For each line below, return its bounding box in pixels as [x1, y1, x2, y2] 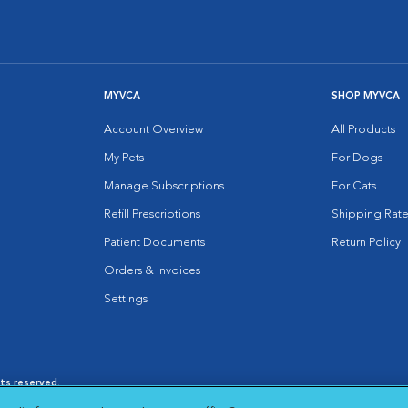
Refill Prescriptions [104, 209, 200, 220]
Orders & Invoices [104, 265, 200, 277]
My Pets [104, 152, 144, 164]
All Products [331, 124, 395, 136]
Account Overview [104, 124, 203, 136]
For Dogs [331, 152, 382, 164]
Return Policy [331, 237, 401, 249]
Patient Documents [104, 237, 205, 249]
